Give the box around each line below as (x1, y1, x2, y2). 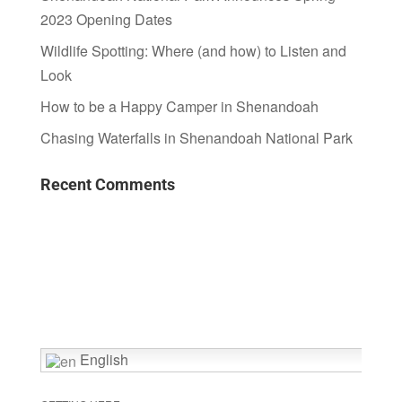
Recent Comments (39, 175, 175, 194)
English (75, 349, 128, 370)
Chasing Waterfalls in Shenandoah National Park (39, 127, 353, 148)
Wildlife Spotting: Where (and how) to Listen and (39, 40, 346, 61)
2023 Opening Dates (39, 9, 172, 30)
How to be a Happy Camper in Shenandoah (39, 96, 319, 117)
